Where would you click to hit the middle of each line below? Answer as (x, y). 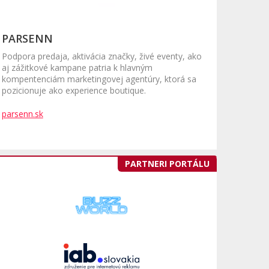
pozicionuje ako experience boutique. (74, 91)
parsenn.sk (22, 114)
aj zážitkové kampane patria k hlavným (77, 68)
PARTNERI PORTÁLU (167, 164)
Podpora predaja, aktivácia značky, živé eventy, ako (101, 56)
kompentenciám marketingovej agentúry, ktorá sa (99, 79)
